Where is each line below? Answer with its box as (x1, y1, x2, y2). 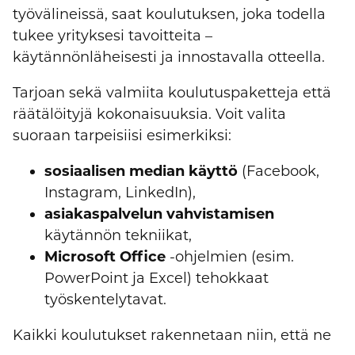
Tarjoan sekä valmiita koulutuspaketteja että (13, 84, 331, 102)
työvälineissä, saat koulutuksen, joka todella (13, 6, 326, 24)
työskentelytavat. (44, 291, 166, 309)
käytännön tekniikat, (44, 227, 192, 245)
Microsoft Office (44, 248, 166, 266)
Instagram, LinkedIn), (44, 184, 196, 202)
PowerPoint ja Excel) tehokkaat (44, 269, 269, 288)
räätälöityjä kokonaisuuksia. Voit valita (13, 105, 286, 124)
